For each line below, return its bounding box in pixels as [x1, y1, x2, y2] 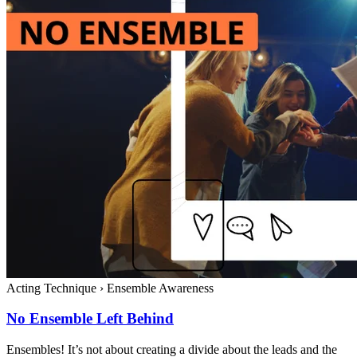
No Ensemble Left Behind [6, 310, 174, 328]
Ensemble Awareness [104, 280, 214, 295]
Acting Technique [6, 280, 100, 295]
